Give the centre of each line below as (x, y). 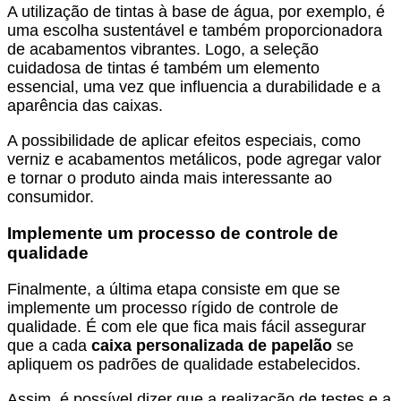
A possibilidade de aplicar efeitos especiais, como (184, 141)
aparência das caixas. (85, 106)
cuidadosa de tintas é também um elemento (163, 68)
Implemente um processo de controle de (173, 234)
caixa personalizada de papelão (212, 345)
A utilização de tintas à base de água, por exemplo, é (196, 12)
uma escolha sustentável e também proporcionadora (195, 31)
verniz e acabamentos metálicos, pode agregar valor (194, 160)
